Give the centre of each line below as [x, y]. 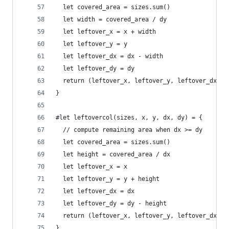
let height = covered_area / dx [113, 154]
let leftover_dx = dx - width [109, 56]
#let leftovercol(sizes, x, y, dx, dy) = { [129, 118]
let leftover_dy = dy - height [111, 203]
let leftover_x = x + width [106, 32]
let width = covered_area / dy [111, 19]
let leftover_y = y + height [108, 179]
